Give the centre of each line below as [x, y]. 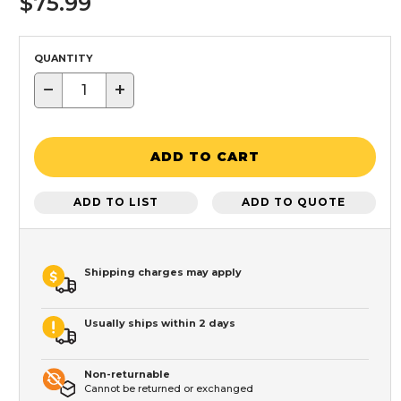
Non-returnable [127, 374]
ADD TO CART [205, 157]
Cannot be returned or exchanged [169, 388]
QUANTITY [64, 58]
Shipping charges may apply [163, 272]
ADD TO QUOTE [294, 202]
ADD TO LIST [116, 202]
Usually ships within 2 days [160, 323]
